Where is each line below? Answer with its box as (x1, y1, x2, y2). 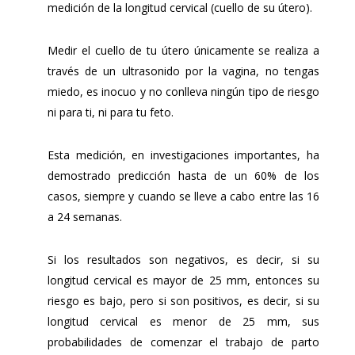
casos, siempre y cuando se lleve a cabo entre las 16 (47, 188, 319, 204)
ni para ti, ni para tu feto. (47, 104, 174, 120)
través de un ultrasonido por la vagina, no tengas (47, 63, 319, 78)
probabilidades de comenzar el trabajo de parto (47, 334, 319, 349)
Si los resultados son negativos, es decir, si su (47, 251, 319, 267)
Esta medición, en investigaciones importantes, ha (47, 147, 319, 162)
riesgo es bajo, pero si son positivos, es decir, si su (47, 292, 319, 308)
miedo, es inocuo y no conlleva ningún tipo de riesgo (47, 83, 319, 99)
